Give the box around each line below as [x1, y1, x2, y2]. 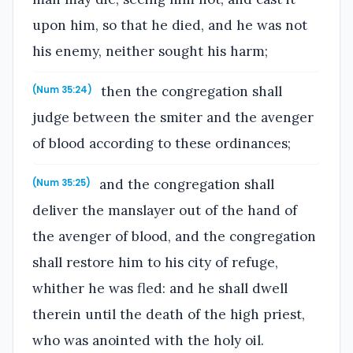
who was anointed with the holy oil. [32, 332, 264, 350]
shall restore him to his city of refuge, [32, 254, 278, 272]
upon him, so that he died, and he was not [32, 16, 307, 34]
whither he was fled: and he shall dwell [32, 280, 288, 298]
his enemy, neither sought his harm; [32, 42, 268, 60]
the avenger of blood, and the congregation [32, 228, 316, 246]
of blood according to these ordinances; [32, 135, 291, 153]
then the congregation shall [97, 83, 283, 101]
